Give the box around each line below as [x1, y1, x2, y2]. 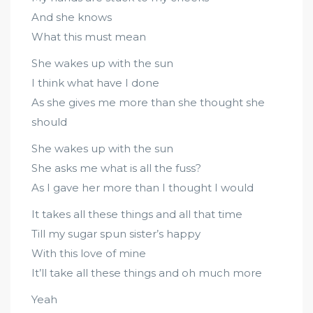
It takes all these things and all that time [31, 208, 242, 221]
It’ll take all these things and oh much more [31, 266, 262, 279]
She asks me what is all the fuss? [31, 161, 201, 175]
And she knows [31, 10, 112, 24]
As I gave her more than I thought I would [31, 181, 254, 194]
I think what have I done [31, 76, 159, 89]
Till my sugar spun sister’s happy [31, 227, 201, 240]
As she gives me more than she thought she [31, 96, 265, 109]
